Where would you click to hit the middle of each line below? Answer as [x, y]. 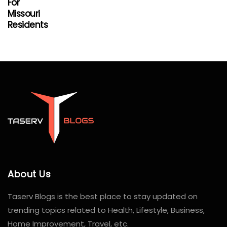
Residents [28, 25]
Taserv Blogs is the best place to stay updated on [103, 197]
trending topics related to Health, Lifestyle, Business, [106, 210]
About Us [29, 174]
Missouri [24, 14]
